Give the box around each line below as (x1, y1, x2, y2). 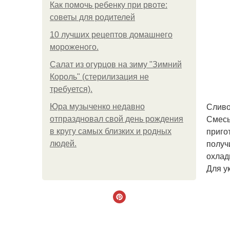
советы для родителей (50, 13, 135, 22)
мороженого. (50, 43, 99, 51)
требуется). (50, 85, 92, 93)
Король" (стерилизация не (50, 72, 149, 81)
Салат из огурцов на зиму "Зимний (50, 60, 182, 69)
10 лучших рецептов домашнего (50, 30, 172, 39)
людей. (50, 139, 76, 148)
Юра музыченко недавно (50, 102, 145, 111)
